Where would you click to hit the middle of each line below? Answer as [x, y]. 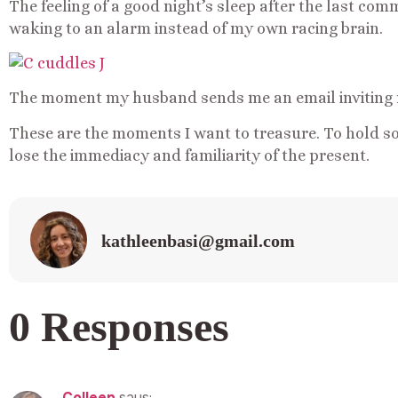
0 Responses [119, 327]
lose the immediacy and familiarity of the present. [189, 155]
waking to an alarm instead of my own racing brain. [196, 28]
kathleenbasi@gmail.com [198, 241]
